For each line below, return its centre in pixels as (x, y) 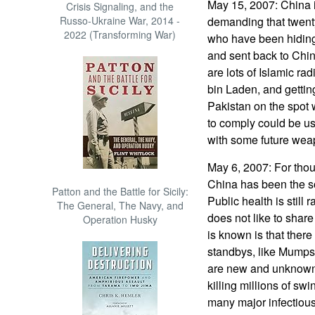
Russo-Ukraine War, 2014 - (120, 20)
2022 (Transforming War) (120, 34)
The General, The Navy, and (120, 205)
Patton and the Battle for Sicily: (120, 191)
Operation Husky (120, 219)
